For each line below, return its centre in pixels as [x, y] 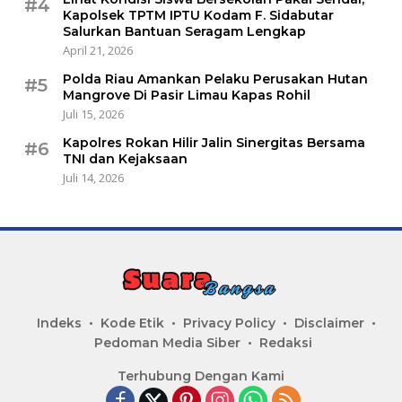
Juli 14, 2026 [93, 178]
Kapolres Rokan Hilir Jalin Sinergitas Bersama [214, 143]
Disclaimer [329, 323]
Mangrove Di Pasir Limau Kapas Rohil [187, 96]
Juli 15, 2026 [93, 114]
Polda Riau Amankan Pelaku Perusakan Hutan [215, 79]
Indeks [59, 323]
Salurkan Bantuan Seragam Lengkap [184, 32]
